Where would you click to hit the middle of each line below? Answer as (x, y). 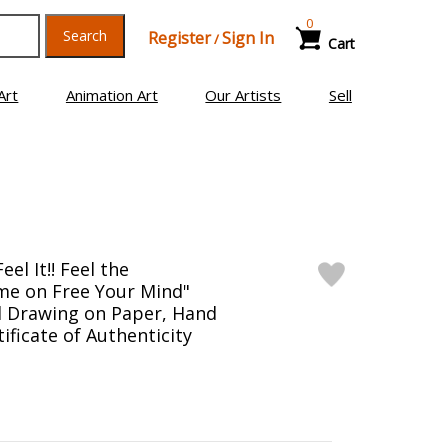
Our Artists (243, 95)
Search (84, 35)
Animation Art (111, 95)
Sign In (247, 38)
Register (179, 38)
